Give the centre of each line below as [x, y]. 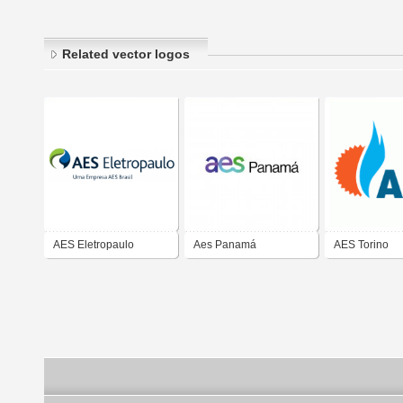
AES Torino [361, 245]
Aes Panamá [225, 245]
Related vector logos [126, 54]
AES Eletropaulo [94, 245]
